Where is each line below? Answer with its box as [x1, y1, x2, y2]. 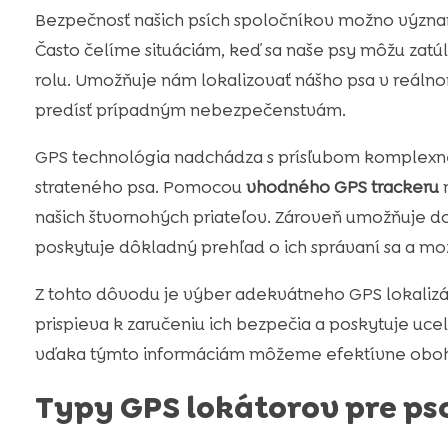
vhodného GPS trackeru [245, 176, 439, 199]
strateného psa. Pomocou [34, 176, 246, 199]
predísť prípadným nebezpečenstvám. [34, 99, 346, 122]
